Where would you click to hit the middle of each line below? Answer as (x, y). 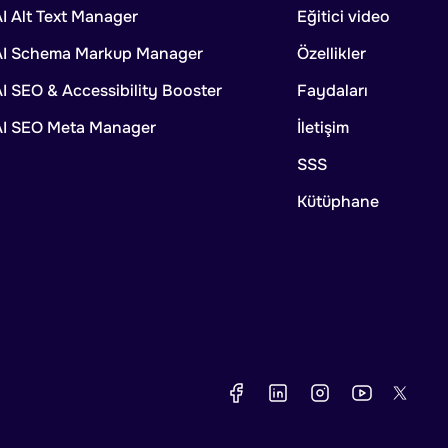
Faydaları (332, 91)
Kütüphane (337, 202)
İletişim (322, 128)
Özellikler (331, 54)
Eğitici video (343, 17)
